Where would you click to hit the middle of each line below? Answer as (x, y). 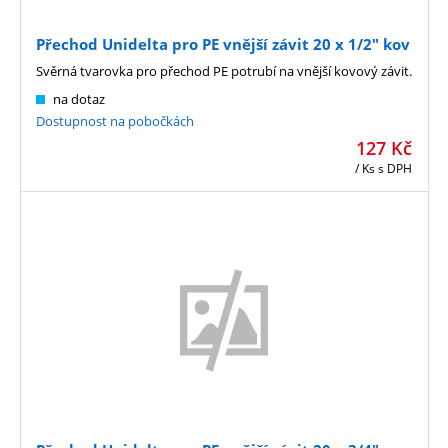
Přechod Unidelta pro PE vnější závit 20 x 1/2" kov (223, 43)
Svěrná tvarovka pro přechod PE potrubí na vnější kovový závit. (224, 70)
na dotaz (79, 98)
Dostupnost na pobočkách (115, 120)
